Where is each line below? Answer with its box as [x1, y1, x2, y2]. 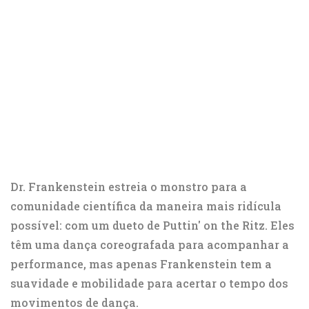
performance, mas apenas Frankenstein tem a [10, 257, 272, 272]
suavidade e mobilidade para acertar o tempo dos [10, 276, 288, 291]
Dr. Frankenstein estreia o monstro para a [10, 179, 247, 195]
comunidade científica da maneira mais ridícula [10, 199, 281, 214]
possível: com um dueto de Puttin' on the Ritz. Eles [10, 218, 295, 233]
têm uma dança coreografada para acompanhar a [10, 237, 289, 252]
